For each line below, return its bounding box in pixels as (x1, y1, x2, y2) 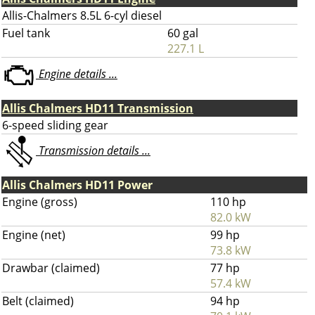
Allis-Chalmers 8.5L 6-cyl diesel (2, 8, 162, 23)
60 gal (167, 25, 198, 41)
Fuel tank (2, 25, 50, 41)
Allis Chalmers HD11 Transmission (2, 101, 193, 116)
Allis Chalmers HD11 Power (2, 177, 153, 193)
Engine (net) (2, 227, 65, 243)
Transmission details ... (36, 143, 150, 159)
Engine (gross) (2, 194, 77, 210)
